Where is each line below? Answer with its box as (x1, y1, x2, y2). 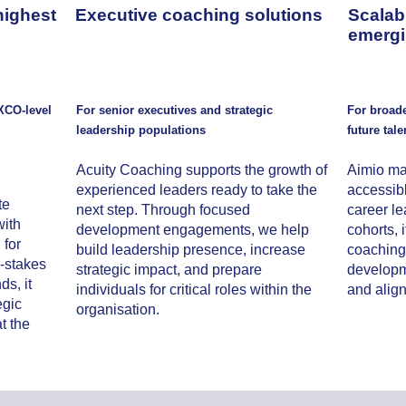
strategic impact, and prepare (76, 262, 263, 277)
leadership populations (76, 122, 207, 137)
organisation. (76, 302, 160, 317)
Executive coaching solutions (75, 5, 324, 24)
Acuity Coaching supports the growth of (76, 162, 328, 178)
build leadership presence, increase (76, 242, 306, 257)
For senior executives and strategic (76, 102, 274, 117)
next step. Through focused (76, 202, 251, 217)
